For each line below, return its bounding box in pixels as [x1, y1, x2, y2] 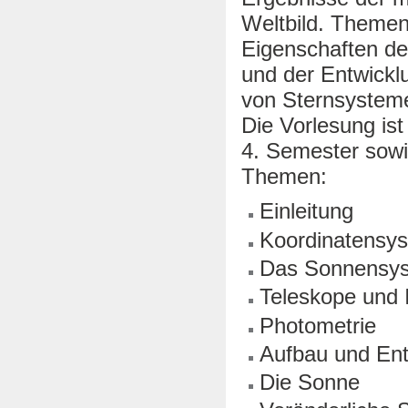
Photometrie [260, 312, 377, 338]
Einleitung [260, 199, 354, 224]
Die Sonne [260, 370, 361, 395]
